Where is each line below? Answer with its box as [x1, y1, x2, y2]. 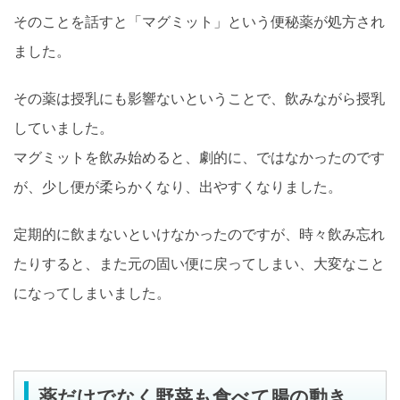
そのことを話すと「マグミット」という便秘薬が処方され [13, 12, 385, 31]
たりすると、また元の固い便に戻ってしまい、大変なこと [13, 254, 385, 273]
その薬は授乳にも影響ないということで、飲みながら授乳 [13, 89, 385, 108]
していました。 [13, 119, 113, 137]
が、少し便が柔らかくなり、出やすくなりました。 [13, 178, 342, 196]
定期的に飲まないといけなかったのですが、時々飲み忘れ [13, 225, 385, 244]
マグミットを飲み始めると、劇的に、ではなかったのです [13, 148, 385, 167]
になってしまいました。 [13, 284, 171, 303]
